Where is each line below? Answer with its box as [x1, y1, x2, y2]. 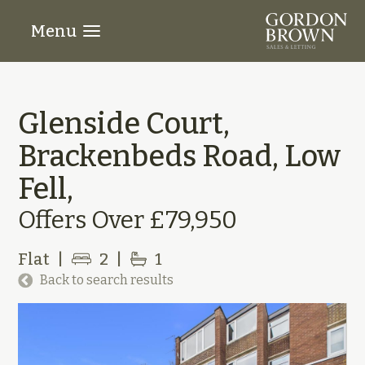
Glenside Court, [18, 106, 231, 142]
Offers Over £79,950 [18, 205, 238, 235]
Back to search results [39, 272, 174, 288]
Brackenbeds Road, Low [18, 139, 341, 174]
